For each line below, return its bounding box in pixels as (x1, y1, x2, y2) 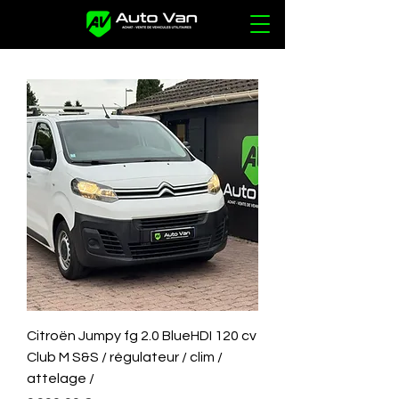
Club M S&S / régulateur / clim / (27, 350, 223, 364)
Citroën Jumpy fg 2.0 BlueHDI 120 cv (27, 329, 256, 343)
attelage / (27, 371, 94, 386)
